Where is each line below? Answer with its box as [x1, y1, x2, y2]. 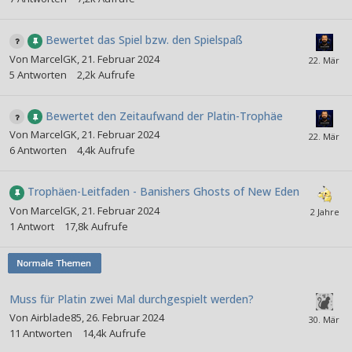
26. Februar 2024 [86, 310, 164, 324]
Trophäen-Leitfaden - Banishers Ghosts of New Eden [27, 184, 299, 200]
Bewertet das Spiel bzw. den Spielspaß [46, 32, 243, 48]
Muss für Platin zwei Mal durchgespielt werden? [9, 291, 254, 306]
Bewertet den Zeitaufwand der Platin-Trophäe [46, 108, 283, 123]
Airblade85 [31, 310, 82, 324]
